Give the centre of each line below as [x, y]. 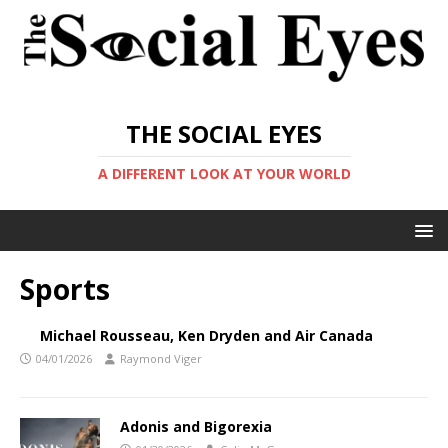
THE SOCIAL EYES [224, 133]
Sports [65, 288]
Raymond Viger [161, 358]
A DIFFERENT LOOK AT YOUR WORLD [224, 173]
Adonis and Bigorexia [196, 426]
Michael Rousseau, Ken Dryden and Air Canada [206, 335]
